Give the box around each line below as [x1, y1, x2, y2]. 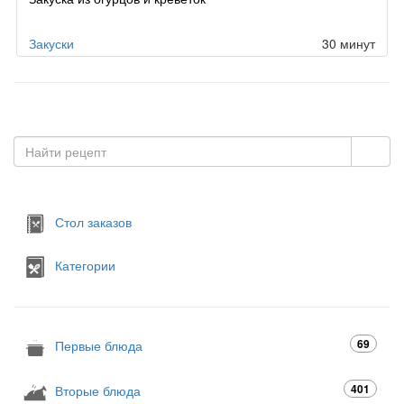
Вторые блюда [55, 381, 141, 400]
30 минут [322, 34, 375, 53]
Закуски [29, 34, 74, 53]
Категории [55, 256, 115, 275]
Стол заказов [55, 213, 132, 232]
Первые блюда [55, 336, 142, 355]
